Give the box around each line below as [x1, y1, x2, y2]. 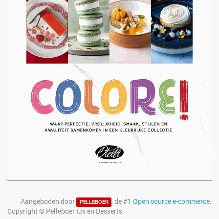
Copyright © [7, 206, 46, 216]
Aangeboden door [21, 197, 77, 206]
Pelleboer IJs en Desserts [46, 206, 122, 216]
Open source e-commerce [133, 197, 210, 206]
